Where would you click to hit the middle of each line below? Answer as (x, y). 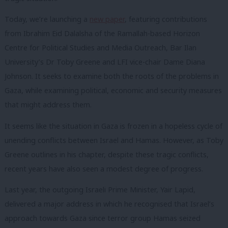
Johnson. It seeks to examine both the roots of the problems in (112, 76)
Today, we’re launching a (47, 19)
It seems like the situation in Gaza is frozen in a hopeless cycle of (113, 126)
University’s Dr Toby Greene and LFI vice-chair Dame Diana (105, 62)
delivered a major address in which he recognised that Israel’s (109, 204)
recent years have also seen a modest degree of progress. (104, 168)
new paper (107, 19)
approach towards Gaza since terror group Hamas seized (103, 218)
